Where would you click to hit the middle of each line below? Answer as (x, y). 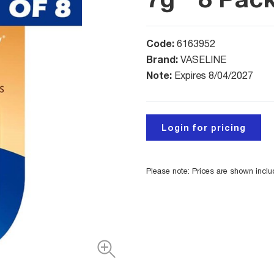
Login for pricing (204, 128)
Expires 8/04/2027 (214, 76)
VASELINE (203, 60)
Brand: (163, 59)
